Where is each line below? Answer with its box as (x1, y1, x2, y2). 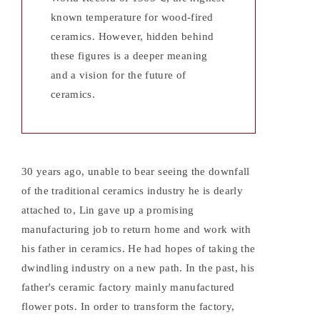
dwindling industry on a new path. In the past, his (21, 262, 255, 274)
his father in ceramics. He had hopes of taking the (21, 243, 256, 255)
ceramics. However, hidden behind (51, 31, 214, 43)
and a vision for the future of (51, 69, 186, 81)
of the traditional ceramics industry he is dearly (21, 185, 244, 197)
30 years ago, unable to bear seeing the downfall (21, 166, 250, 178)
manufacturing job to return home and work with (21, 224, 251, 236)
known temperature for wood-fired (51, 11, 214, 24)
